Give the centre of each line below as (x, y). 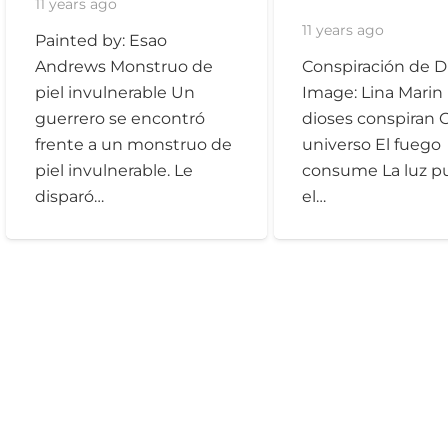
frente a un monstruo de (133, 144)
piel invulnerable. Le (113, 170)
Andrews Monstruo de (123, 66)
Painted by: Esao (100, 40)
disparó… (69, 196)
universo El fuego (372, 144)
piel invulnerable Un (114, 92)
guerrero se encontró (119, 118)
